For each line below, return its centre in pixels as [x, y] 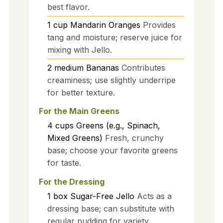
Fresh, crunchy [134, 138]
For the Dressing [71, 182]
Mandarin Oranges [105, 25]
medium [69, 67]
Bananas [102, 67]
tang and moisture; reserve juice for [114, 37]
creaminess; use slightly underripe [111, 80]
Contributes [143, 67]
